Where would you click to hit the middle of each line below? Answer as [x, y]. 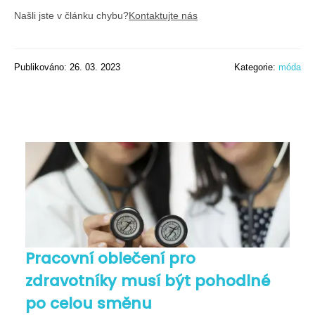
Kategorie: [256, 67]
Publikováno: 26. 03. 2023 [67, 67]
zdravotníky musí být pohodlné [148, 281]
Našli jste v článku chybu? [71, 15]
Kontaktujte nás [163, 15]
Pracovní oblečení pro [110, 258]
